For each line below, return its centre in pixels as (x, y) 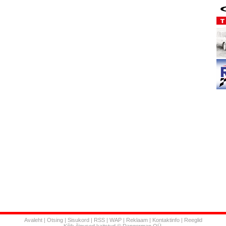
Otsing (55, 220)
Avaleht (33, 220)
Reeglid (193, 220)
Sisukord (78, 220)
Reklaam (137, 220)
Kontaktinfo (166, 220)
